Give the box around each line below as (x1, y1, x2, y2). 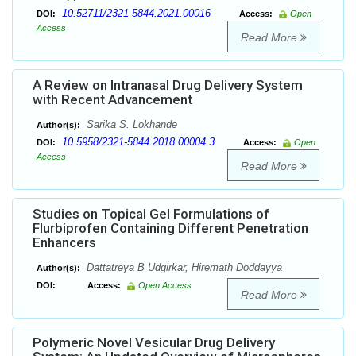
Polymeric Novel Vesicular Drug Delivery (33, 335, 275, 351)
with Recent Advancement (33, 91, 192, 108)
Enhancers (33, 234, 96, 251)
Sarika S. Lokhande (83, 118, 177, 131)
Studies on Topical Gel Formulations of (33, 206, 269, 222)
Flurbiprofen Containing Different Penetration (33, 220, 308, 237)
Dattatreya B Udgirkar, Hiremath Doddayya (83, 261, 282, 274)
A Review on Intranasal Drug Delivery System (33, 77, 303, 94)
